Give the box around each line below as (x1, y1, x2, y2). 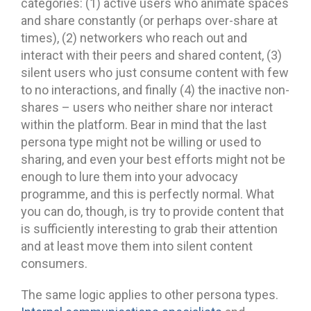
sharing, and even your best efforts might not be (21, 151, 285, 167)
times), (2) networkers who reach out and (21, 30, 247, 45)
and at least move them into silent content (21, 238, 253, 253)
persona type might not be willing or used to (21, 134, 261, 149)
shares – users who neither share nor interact (21, 99, 273, 115)
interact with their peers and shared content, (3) (21, 47, 282, 62)
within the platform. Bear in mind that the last (21, 117, 267, 132)
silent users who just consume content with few (21, 65, 289, 80)
